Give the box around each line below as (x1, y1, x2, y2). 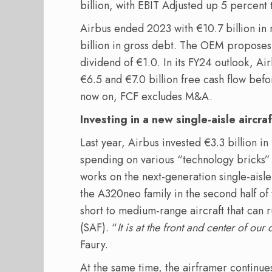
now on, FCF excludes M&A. (80, 89, 212, 105)
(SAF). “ (80, 220, 117, 236)
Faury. (80, 237, 108, 253)
